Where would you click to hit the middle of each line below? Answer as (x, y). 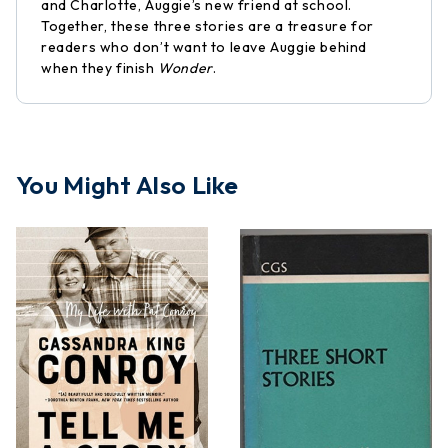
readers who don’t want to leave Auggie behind (204, 47)
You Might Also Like (127, 185)
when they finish (100, 68)
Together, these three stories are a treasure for (207, 26)
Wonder (185, 68)
